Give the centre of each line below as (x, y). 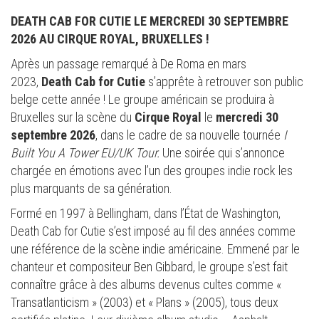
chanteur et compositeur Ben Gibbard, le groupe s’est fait (149, 267)
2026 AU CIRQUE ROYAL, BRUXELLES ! (110, 39)
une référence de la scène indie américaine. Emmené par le (155, 249)
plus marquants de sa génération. (91, 189)
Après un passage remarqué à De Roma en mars (129, 64)
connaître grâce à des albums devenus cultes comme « (146, 285)
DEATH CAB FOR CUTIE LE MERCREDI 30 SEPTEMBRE (150, 21)
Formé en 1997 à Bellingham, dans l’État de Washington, (146, 214)
